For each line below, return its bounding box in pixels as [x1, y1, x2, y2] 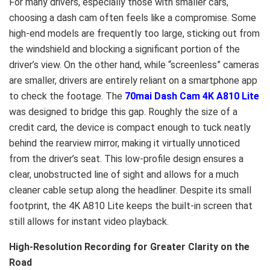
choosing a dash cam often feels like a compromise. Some [9, 12, 256, 24]
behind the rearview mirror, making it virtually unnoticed [9, 137, 240, 149]
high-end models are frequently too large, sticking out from [9, 28, 260, 40]
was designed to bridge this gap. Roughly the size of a [9, 106, 237, 118]
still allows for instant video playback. [9, 216, 169, 228]
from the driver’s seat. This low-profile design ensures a [9, 153, 243, 165]
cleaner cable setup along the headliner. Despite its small [9, 184, 251, 196]
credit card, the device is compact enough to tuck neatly [9, 122, 251, 134]
